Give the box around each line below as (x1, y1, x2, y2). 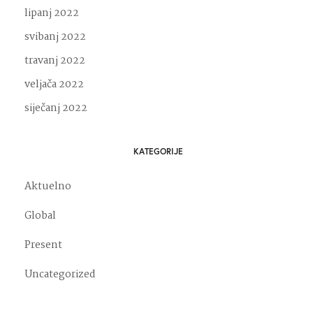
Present (24, 236, 62, 254)
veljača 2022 (24, 75, 84, 93)
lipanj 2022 (24, 4, 79, 22)
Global (24, 207, 56, 224)
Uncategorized (24, 265, 96, 283)
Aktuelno (24, 177, 71, 195)
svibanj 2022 (24, 28, 86, 45)
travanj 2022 (24, 52, 85, 69)
